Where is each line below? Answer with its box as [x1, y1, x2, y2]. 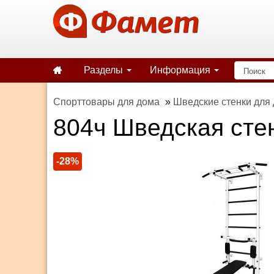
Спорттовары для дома [53, 97, 160, 107]
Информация [150, 65, 213, 75]
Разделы [84, 65, 125, 75]
